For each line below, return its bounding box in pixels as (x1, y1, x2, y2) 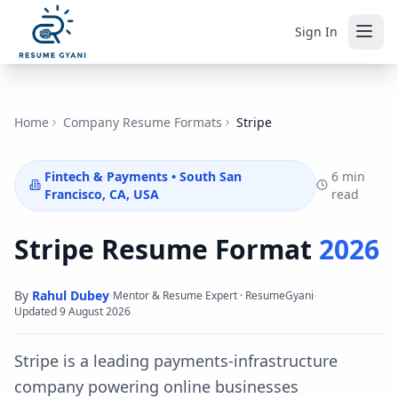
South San (179, 168, 243, 185)
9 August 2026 (60, 304, 131, 319)
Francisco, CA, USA (44, 186, 160, 203)
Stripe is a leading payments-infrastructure (14, 350, 338, 371)
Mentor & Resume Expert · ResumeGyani (113, 288, 314, 303)
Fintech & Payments (44, 168, 169, 185)
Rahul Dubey (32, 287, 109, 304)
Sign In (295, 22, 338, 40)
